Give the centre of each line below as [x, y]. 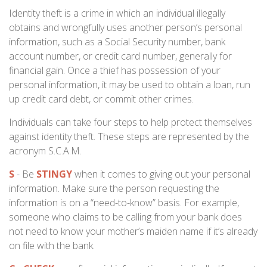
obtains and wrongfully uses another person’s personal [125, 27]
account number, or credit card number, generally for [120, 56]
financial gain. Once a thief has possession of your [115, 70]
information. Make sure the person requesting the [114, 188]
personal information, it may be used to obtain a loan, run [130, 85]
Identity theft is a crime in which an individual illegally [117, 13]
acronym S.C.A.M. [45, 151]
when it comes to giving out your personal [161, 174]
